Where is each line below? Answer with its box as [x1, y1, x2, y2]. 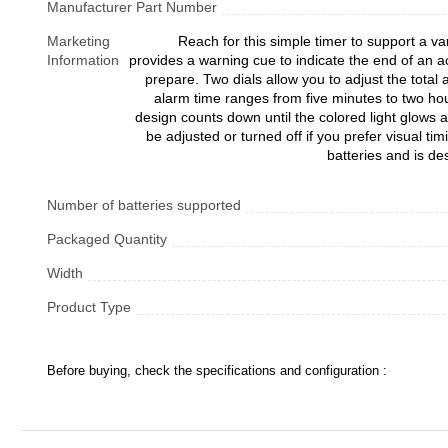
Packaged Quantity [47, 231, 167, 248]
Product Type [47, 299, 131, 316]
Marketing [47, 33, 110, 50]
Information [47, 52, 119, 69]
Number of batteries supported [47, 197, 241, 214]
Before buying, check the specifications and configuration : [47, 363, 387, 379]
